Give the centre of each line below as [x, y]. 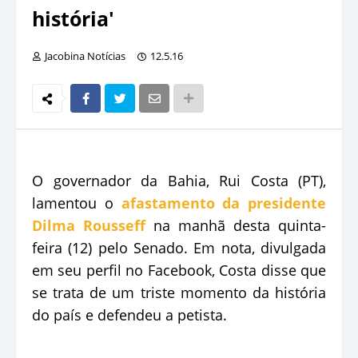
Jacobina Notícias [85, 56]
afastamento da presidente [223, 203]
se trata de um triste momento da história [179, 292]
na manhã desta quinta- [236, 225]
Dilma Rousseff [89, 225]
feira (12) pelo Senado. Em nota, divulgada [179, 247]
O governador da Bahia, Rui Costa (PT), [179, 180]
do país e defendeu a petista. [129, 314]
